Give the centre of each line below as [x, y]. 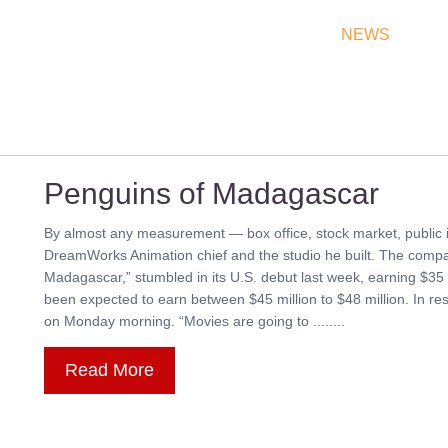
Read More [109, 370]
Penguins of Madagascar [211, 193]
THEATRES [49, 34]
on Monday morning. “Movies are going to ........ [194, 321]
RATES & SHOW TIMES [217, 34]
